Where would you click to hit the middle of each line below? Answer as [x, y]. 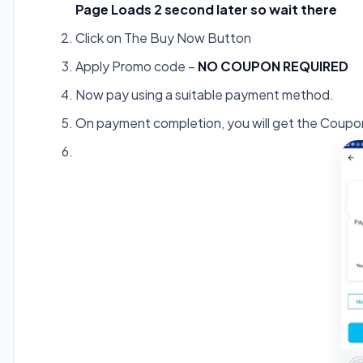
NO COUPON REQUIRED [273, 66]
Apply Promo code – [137, 66]
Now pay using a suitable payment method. [205, 95]
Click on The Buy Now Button [163, 38]
